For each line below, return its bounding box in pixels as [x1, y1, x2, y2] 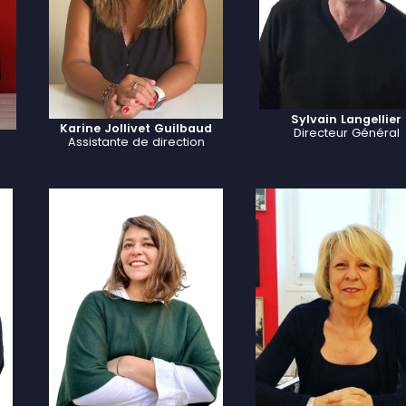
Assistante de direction [67, 134, 205, 150]
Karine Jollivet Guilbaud [60, 121, 212, 137]
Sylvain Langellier [291, 111, 401, 127]
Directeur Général [293, 125, 400, 140]
